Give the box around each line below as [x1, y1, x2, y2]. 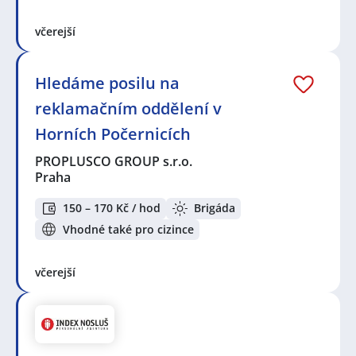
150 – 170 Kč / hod [63, 200, 161, 216]
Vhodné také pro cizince [63, 221, 194, 237]
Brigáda [194, 200, 235, 216]
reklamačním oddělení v [35, 98, 222, 120]
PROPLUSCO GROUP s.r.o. [35, 153, 194, 171]
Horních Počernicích [35, 123, 191, 145]
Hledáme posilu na [35, 72, 180, 95]
